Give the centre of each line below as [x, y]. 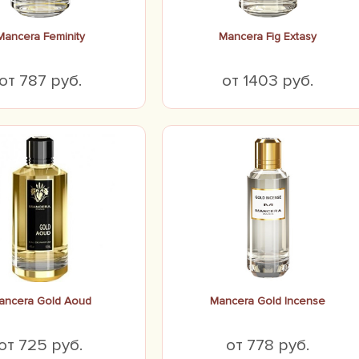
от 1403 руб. [268, 81]
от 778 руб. [268, 345]
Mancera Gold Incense [268, 301]
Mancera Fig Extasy [268, 36]
